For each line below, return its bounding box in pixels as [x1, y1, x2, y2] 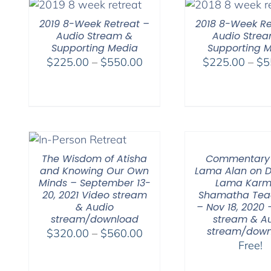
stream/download [50, 212, 139, 226]
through [142, 99, 180, 114]
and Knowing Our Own [40, 163, 149, 178]
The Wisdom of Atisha [42, 151, 147, 166]
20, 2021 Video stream [42, 188, 147, 202]
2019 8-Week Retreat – [39, 16, 149, 31]
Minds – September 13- [38, 175, 151, 190]
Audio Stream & [56, 28, 132, 43]
